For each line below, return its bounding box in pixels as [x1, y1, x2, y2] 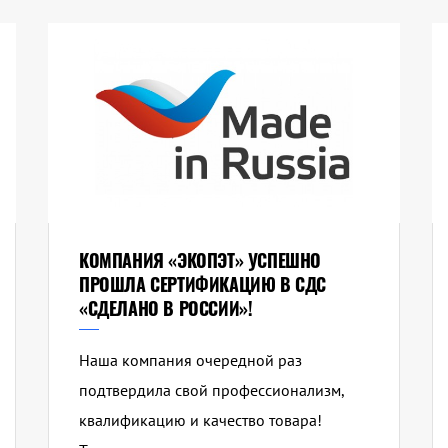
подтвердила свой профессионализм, [78, 380, 344, 401]
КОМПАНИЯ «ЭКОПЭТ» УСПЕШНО [78, 247, 321, 274]
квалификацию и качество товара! [78, 410, 322, 431]
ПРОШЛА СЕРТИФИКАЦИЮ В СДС [78, 271, 326, 298]
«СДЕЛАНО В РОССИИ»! [78, 295, 253, 322]
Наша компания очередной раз [78, 350, 302, 371]
